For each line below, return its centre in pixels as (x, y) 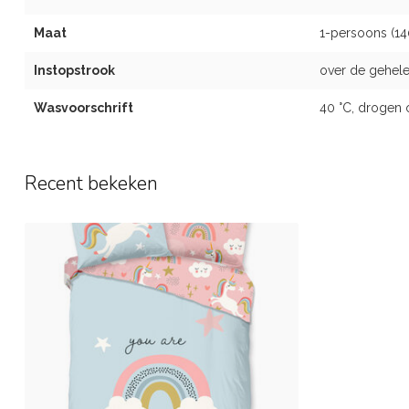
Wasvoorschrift (84, 108)
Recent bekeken (91, 184)
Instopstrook (74, 71)
